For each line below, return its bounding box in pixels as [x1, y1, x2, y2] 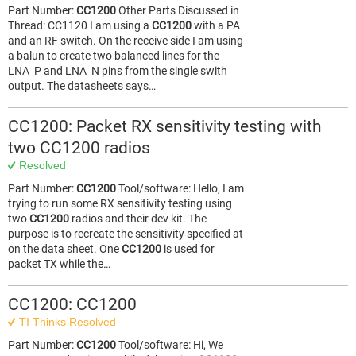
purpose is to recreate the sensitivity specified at [8, 227, 243, 240]
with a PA [192, 19, 240, 32]
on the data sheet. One [8, 242, 122, 255]
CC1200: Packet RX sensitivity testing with [8, 117, 322, 136]
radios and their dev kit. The [69, 212, 207, 225]
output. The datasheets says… [8, 79, 156, 92]
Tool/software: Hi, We [116, 339, 223, 351]
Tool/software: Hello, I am [116, 182, 244, 195]
